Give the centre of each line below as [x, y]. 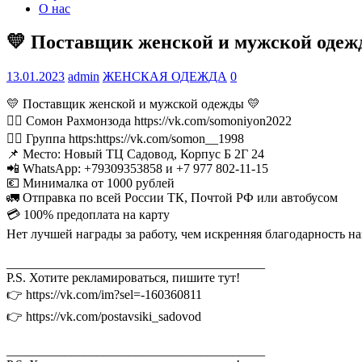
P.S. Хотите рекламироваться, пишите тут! [123, 278]
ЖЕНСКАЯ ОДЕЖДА [165, 77]
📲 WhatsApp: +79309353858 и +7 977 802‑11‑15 [137, 169]
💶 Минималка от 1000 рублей [90, 183]
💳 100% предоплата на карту [88, 215]
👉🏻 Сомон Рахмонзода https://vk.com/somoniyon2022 [149, 121]
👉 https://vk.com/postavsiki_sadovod [104, 317]
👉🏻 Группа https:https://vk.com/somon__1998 [125, 139]
